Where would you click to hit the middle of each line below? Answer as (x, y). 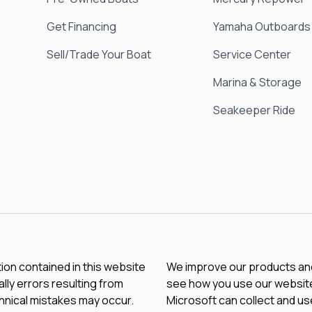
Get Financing (82, 27)
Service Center (252, 55)
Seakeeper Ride (255, 110)
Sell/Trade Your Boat (99, 55)
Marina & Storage (258, 83)
